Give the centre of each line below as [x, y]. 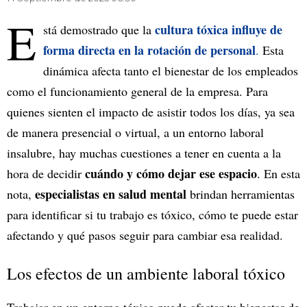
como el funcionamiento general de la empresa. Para [137, 91]
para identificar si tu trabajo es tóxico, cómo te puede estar [152, 215]
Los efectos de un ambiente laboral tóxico [146, 274]
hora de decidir [46, 174]
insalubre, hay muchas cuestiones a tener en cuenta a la [144, 153]
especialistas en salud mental [111, 194]
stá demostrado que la [99, 30]
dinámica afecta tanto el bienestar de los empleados [171, 71]
